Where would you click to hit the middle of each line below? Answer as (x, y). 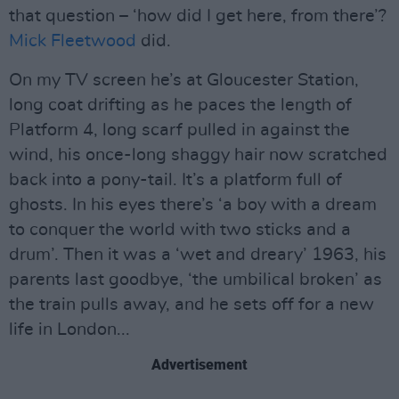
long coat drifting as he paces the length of (180, 105)
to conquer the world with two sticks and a (180, 230)
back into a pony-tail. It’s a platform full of (175, 180)
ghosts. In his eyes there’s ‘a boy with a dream (193, 205)
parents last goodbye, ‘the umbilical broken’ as (195, 280)
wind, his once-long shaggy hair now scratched (198, 155)
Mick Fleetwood (73, 41)
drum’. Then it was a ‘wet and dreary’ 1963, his (198, 255)
